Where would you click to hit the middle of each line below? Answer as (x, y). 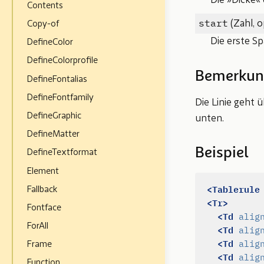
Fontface (44, 208)
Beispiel (222, 154)
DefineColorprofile (63, 61)
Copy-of (43, 24)
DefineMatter (54, 135)
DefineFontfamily (61, 98)
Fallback (42, 189)
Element (43, 171)
